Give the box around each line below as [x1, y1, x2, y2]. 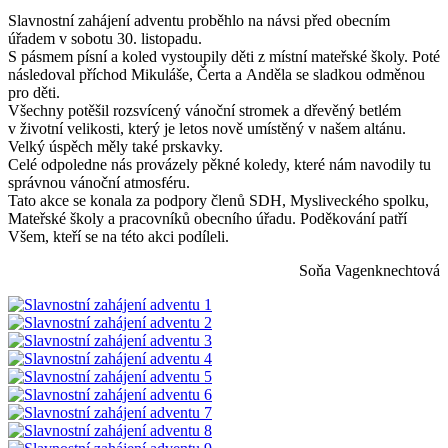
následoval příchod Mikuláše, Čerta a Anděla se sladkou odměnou [8, 65, 425, 83]
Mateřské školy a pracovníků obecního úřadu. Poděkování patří [8, 209, 407, 227]
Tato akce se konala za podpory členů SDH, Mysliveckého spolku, [8, 191, 429, 209]
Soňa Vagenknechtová [299, 261, 440, 279]
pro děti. [8, 83, 64, 101]
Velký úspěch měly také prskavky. [8, 137, 227, 155]
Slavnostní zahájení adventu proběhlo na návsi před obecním [8, 11, 390, 29]
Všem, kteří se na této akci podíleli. [8, 227, 229, 245]
